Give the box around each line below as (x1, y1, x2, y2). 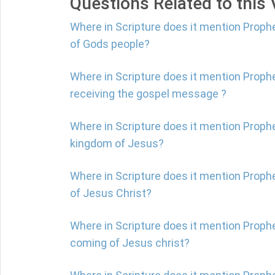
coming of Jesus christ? (70, 236, 190, 249)
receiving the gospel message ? (70, 87, 227, 100)
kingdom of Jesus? (70, 137, 164, 150)
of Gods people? (70, 37, 150, 50)
